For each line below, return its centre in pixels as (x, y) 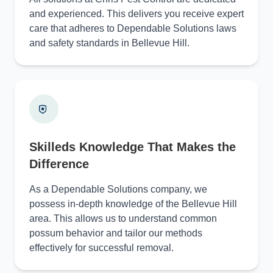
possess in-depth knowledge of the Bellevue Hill (133, 204)
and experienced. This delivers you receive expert (136, 14)
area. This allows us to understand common (123, 218)
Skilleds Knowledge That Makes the (133, 147)
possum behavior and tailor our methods (116, 233)
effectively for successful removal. (101, 248)
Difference (59, 164)
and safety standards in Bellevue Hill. (109, 43)
